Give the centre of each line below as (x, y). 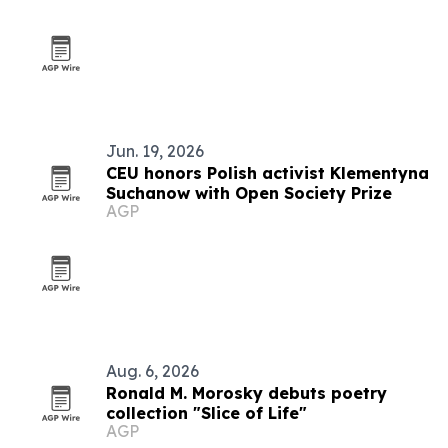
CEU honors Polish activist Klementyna (267, 173)
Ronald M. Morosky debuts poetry (246, 393)
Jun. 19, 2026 (155, 151)
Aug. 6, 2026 (152, 371)
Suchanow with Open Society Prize (249, 193)
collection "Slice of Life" (206, 413)
